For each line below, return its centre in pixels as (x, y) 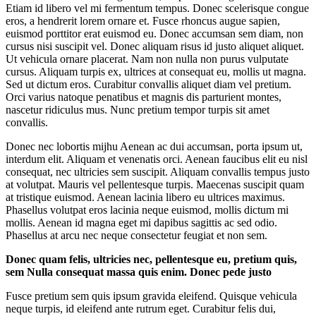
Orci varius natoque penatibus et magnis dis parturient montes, (144, 97)
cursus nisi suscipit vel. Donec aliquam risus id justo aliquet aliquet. (155, 46)
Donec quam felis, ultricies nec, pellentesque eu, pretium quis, (151, 259)
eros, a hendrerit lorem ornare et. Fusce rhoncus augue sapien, (143, 21)
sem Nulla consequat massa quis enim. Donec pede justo (139, 272)
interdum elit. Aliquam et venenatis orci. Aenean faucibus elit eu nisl (157, 159)
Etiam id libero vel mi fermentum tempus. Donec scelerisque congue (157, 8)
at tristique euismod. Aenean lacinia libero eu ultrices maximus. (145, 197)
